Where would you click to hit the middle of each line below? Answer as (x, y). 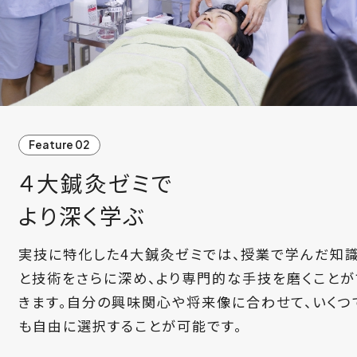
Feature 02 (60, 145)
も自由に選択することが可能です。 (130, 326)
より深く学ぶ (82, 215)
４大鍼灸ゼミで (96, 182)
